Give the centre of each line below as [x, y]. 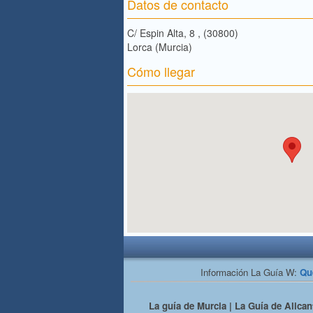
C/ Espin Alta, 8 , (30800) [183, 33]
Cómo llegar [161, 72]
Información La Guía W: [250, 272]
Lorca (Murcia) [160, 47]
